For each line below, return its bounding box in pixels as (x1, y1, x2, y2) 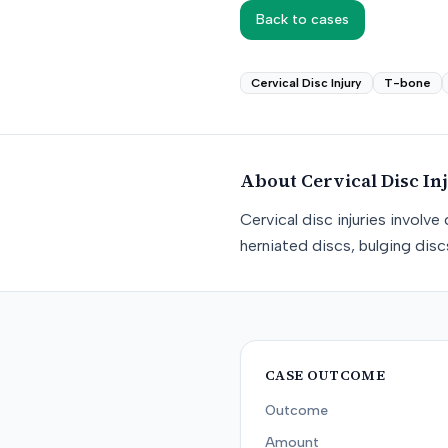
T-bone (384, 76, 431, 90)
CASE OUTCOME (265, 365, 386, 385)
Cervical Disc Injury (251, 76, 362, 90)
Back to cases (256, 11, 349, 28)
